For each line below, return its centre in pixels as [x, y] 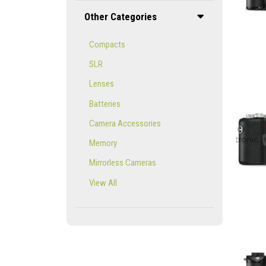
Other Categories [121, 17]
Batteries [104, 104]
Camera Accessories [125, 123]
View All [103, 183]
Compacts [107, 44]
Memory [103, 143]
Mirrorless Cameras [122, 163]
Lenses [101, 84]
